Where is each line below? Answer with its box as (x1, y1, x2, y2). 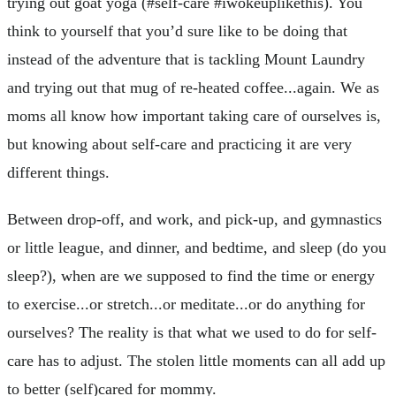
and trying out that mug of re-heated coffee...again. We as (7, 78, 379, 96)
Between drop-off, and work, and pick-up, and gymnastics (7, 210, 382, 229)
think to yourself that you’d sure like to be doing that (7, 21, 347, 40)
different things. (7, 163, 110, 181)
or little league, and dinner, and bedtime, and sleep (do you (7, 239, 386, 257)
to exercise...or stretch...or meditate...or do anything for (7, 295, 365, 314)
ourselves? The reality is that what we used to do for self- (7, 324, 377, 342)
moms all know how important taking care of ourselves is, (7, 106, 381, 125)
